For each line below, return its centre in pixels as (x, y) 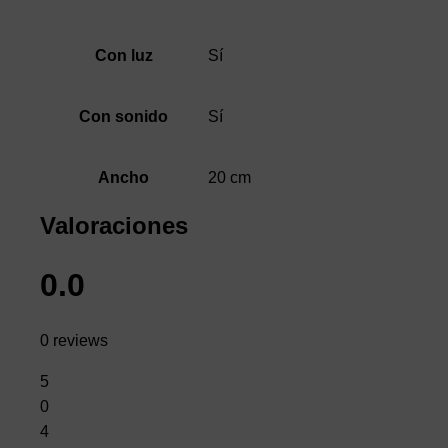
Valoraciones (114, 226)
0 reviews (74, 341)
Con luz (123, 56)
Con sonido (123, 117)
